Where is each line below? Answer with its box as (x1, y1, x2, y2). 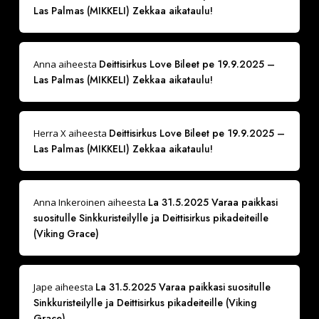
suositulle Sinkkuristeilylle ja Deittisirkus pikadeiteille (33, 211, 268, 226)
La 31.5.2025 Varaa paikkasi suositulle (95, 280, 271, 295)
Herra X (33, 127, 66, 140)
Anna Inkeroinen (33, 196, 105, 209)
